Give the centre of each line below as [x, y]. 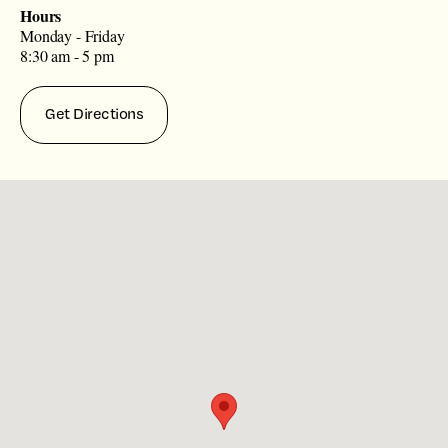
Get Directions [94, 113]
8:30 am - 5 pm [67, 55]
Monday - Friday [72, 35]
